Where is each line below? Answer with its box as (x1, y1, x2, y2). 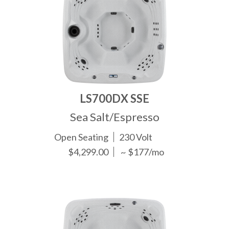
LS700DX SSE (80, 91, 149, 106)
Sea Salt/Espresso (70, 110, 159, 124)
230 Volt (119, 131, 153, 143)
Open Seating (54, 131, 109, 143)
